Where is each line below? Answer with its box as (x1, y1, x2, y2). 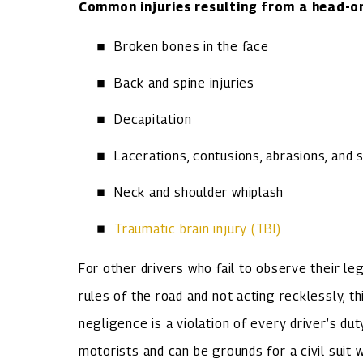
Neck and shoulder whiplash (113, 184, 284, 200)
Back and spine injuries (113, 75, 254, 91)
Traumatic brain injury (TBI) (113, 220, 281, 237)
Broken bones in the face (113, 39, 269, 55)
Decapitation (113, 111, 192, 127)
